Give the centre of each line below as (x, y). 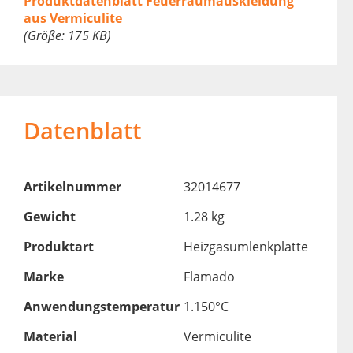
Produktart (58, 247)
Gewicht (49, 217)
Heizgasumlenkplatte (245, 247)
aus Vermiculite (72, 19)
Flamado (209, 277)
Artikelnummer (72, 187)
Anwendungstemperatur (101, 307)
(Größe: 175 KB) (67, 36)
